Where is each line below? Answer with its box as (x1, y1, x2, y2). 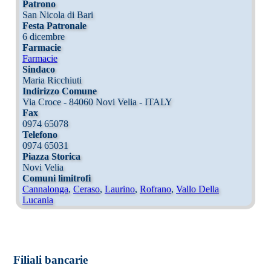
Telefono (22, 129, 57, 140)
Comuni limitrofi (22, 172, 91, 183)
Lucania (22, 194, 53, 205)
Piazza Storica (22, 151, 80, 162)
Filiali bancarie (13, 253, 88, 266)
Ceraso (73, 183, 100, 194)
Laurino (104, 183, 135, 194)
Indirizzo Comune (22, 85, 97, 96)
